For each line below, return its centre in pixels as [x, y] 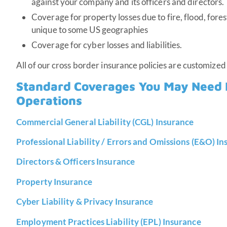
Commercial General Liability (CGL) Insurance [105, 122]
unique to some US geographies [90, 30]
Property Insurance [54, 181]
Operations [49, 100]
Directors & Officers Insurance [77, 162]
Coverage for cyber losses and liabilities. [107, 45]
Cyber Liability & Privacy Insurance [85, 202]
